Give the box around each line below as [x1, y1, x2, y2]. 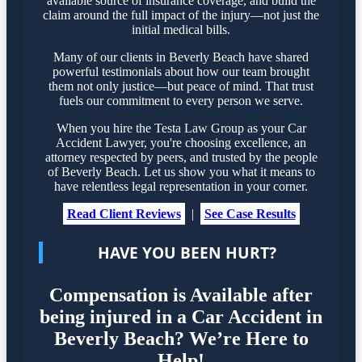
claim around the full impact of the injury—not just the [43, 7, 319, 22]
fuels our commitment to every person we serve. [59, 93, 303, 107]
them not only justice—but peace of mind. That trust [48, 78, 314, 93]
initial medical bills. [132, 22, 230, 36]
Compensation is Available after [49, 284, 313, 305]
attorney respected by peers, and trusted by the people [44, 149, 318, 164]
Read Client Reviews [66, 206, 181, 221]
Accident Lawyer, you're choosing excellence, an [56, 135, 306, 149]
